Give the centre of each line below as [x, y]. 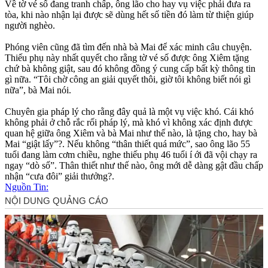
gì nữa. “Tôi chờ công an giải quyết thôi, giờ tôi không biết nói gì [128, 79]
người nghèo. [30, 25]
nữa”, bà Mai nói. [38, 90]
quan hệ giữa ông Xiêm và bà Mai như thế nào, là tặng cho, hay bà [131, 133]
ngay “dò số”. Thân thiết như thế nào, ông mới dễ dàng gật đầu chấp [134, 165]
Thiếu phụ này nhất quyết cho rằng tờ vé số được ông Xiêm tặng [127, 57]
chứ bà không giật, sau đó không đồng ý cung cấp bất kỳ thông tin [130, 68]
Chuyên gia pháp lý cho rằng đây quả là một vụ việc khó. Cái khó [129, 111]
